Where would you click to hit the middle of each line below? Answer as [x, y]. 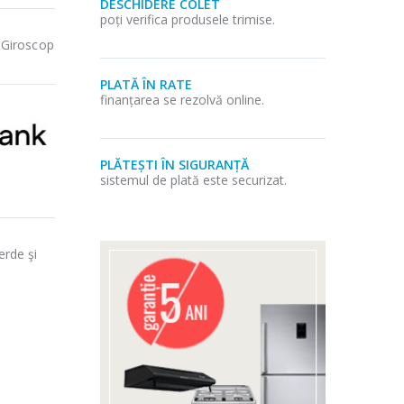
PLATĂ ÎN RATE [146, 84]
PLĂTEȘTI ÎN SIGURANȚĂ [174, 164]
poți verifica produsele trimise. [188, 19]
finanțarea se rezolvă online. [182, 99]
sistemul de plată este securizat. [193, 179]
